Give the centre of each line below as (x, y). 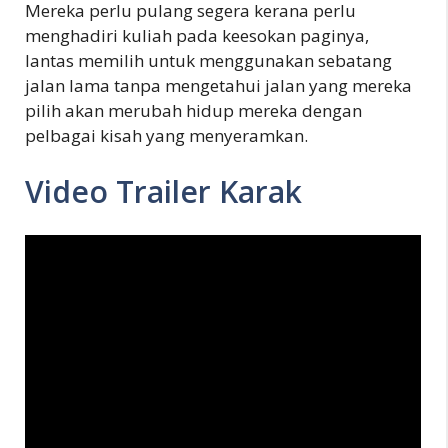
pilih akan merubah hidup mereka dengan (193, 110)
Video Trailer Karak (163, 191)
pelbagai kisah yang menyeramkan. (166, 135)
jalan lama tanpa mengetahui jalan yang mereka (218, 85)
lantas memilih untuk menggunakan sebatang (208, 60)
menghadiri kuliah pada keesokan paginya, (197, 35)
